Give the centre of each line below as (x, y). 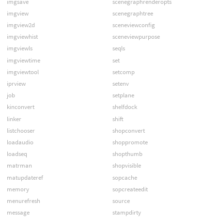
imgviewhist (22, 37)
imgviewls (19, 48)
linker (14, 119)
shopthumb (127, 154)
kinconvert (20, 107)
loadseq (17, 154)
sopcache (124, 177)
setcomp (123, 72)
